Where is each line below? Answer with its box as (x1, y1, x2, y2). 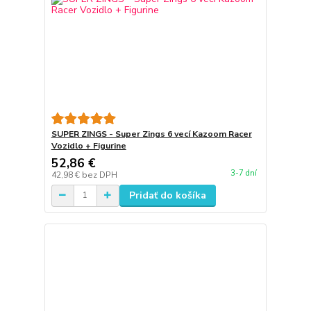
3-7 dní (230, 167, 257, 178)
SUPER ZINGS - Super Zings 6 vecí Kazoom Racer (51, 128, 252, 140)
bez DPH (81, 169, 117, 180)
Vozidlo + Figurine (51, 140, 126, 151)
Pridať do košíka (128, 188, 206, 202)
